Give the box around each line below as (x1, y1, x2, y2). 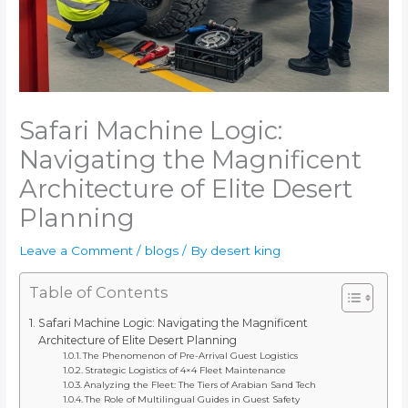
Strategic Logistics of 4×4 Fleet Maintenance (85, 364, 287, 377)
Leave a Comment (19, 243, 134, 259)
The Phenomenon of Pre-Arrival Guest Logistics (83, 350, 299, 362)
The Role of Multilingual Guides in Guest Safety (85, 393, 301, 406)
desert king (210, 243, 281, 259)
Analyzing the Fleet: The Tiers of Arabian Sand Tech (84, 379, 317, 392)
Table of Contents (29, 283, 169, 302)
